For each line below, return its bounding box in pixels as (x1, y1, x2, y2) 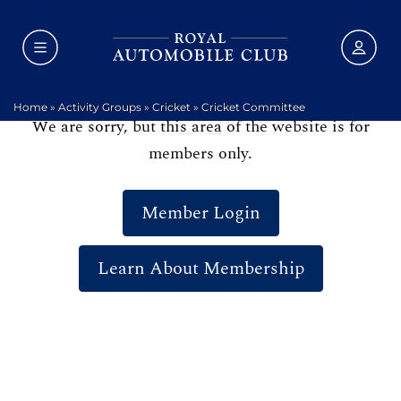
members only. (149, 141, 252, 166)
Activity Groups (58, 100, 141, 114)
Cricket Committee (201, 100, 305, 114)
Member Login (141, 200, 260, 226)
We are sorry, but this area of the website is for (31, 115, 370, 139)
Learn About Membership (97, 255, 304, 282)
